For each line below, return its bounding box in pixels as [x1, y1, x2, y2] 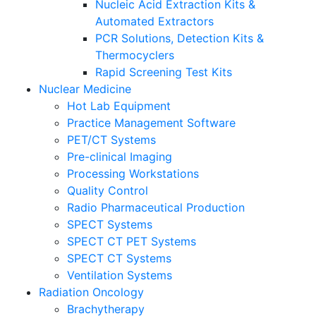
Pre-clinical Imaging [67, 149, 172, 164]
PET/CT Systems [67, 132, 156, 147]
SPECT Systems [67, 217, 152, 231]
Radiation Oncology [39, 284, 144, 299]
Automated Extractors [95, 13, 214, 28]
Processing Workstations [67, 166, 199, 181]
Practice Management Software [67, 115, 236, 130]
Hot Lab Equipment [67, 98, 171, 113]
